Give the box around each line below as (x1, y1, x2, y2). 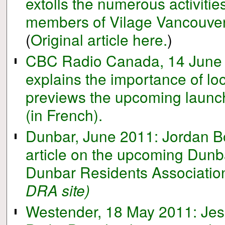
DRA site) (26, 179, 90, 200)
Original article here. (31, 28, 168, 50)
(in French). (26, 103, 103, 125)
